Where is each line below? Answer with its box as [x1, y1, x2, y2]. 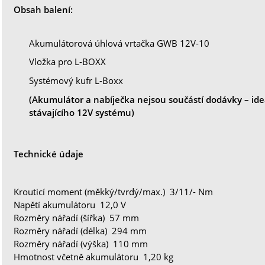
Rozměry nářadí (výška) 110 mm [14, 238, 148, 250]
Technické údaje [14, 148, 84, 160]
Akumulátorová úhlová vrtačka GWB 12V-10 [29, 37, 210, 49]
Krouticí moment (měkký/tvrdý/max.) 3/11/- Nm [14, 186, 214, 198]
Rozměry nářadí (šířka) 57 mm [14, 212, 140, 224]
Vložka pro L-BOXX [29, 56, 106, 68]
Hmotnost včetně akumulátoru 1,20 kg [14, 251, 174, 263]
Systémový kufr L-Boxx [29, 75, 124, 86]
